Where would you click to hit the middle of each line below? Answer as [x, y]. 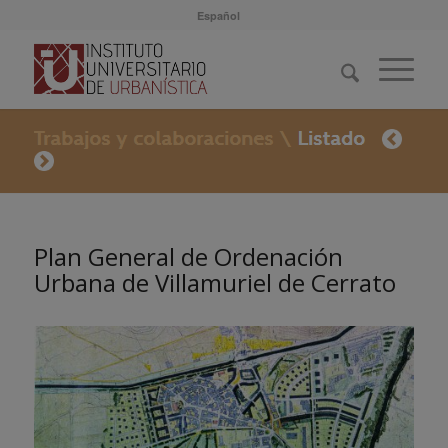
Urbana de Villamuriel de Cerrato [214, 282]
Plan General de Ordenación [188, 256]
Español [219, 15]
